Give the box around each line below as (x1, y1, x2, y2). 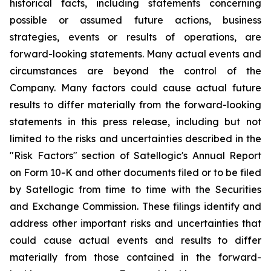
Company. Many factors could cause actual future (10, 82, 261, 94)
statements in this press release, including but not (10, 116, 261, 128)
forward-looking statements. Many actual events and (10, 48, 261, 60)
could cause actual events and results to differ (10, 234, 261, 246)
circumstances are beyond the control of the (10, 65, 261, 77)
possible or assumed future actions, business (10, 14, 261, 26)
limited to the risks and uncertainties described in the (10, 132, 261, 145)
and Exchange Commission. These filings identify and (10, 200, 261, 212)
